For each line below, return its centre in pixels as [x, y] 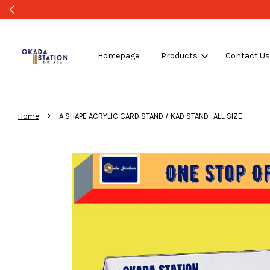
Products [179, 55]
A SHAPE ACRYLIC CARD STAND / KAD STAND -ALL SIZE [151, 116]
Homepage [118, 55]
